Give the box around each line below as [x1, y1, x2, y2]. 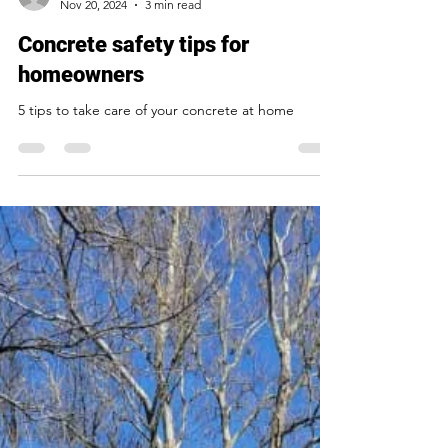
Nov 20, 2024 [60, 37, 127, 52]
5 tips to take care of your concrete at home [18, 141, 294, 159]
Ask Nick [60, 20, 105, 35]
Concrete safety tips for [18, 72, 249, 97]
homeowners [18, 102, 144, 127]
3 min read [145, 37, 201, 52]
